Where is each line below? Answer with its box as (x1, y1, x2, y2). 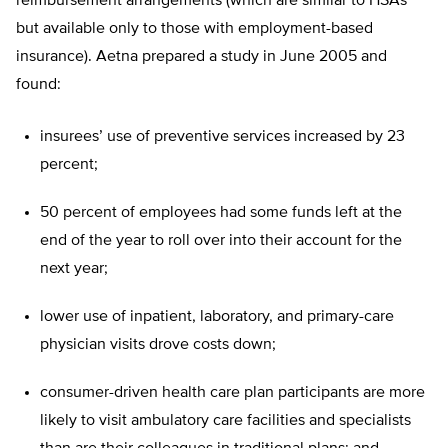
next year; (40, 261, 108, 278)
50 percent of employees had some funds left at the (40, 205, 402, 222)
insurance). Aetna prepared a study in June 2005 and (16, 49, 387, 66)
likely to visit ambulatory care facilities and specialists (40, 413, 411, 430)
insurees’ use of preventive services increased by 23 (40, 129, 405, 146)
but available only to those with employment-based (16, 21, 373, 38)
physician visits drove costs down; (40, 337, 276, 354)
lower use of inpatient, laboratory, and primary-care (40, 309, 394, 326)
